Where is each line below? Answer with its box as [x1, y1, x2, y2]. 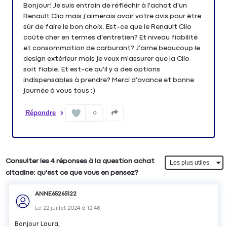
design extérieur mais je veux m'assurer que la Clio [23, 55, 190, 62]
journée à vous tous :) [23, 87, 95, 94]
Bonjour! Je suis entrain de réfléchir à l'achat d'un [23, 2, 187, 9]
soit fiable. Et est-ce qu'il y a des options [23, 65, 160, 73]
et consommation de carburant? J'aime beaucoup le [23, 44, 200, 52]
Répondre [25, 108, 56, 117]
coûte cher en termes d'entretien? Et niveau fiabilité [23, 33, 198, 41]
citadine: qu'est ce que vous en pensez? [6, 169, 139, 177]
